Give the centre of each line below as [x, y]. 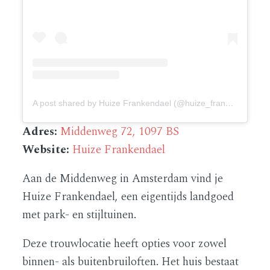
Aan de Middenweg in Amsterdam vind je [123, 179]
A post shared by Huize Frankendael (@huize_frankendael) [230, 103]
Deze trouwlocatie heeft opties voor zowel [125, 244]
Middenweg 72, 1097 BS [120, 132]
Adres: [40, 132]
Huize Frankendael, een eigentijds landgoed [128, 197]
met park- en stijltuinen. [80, 215]
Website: [48, 150]
